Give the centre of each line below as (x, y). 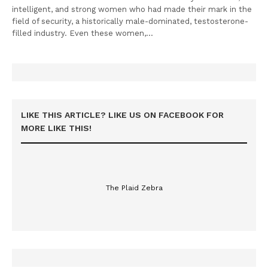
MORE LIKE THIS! (56, 128)
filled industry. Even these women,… (83, 33)
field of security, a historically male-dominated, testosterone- (130, 21)
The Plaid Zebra (134, 188)
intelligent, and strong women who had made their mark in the (132, 9)
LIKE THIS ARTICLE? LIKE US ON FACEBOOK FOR (122, 115)
